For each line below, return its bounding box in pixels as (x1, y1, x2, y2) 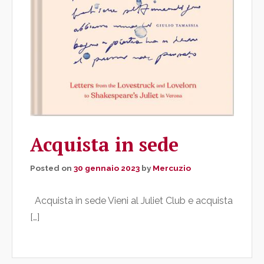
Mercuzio (153, 163, 191, 173)
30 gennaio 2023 (74, 163, 140, 173)
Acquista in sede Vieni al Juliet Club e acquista (30, 195, 233, 207)
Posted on (30, 163, 74, 173)
